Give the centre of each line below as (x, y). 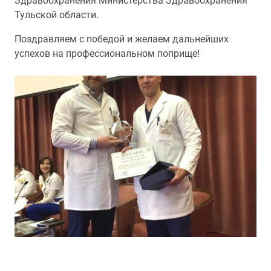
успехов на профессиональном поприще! (107, 54)
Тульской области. (57, 15)
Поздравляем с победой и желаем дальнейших (122, 39)
